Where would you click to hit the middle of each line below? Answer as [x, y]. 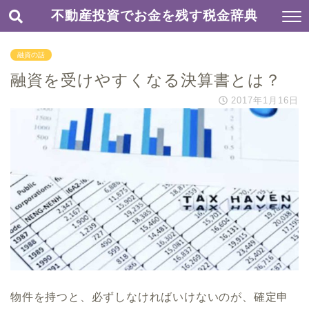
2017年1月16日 [265, 100]
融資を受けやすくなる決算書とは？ [146, 80]
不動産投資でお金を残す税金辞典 [154, 15]
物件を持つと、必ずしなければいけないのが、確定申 [150, 297]
